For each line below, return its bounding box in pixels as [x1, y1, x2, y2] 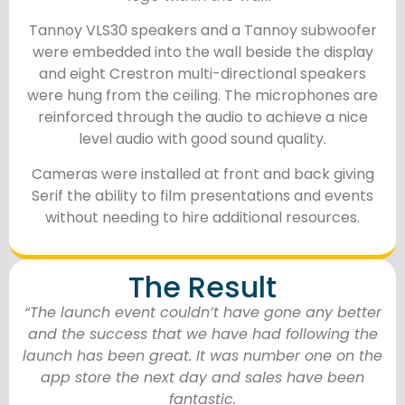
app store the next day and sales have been [41, 367, 364, 389]
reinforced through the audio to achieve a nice [37, 107, 368, 128]
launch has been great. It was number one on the [23, 345, 382, 367]
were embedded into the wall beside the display [32, 42, 373, 63]
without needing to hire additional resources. [45, 206, 360, 228]
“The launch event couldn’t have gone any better [24, 302, 381, 324]
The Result [128, 267, 277, 308]
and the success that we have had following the [27, 324, 378, 345]
